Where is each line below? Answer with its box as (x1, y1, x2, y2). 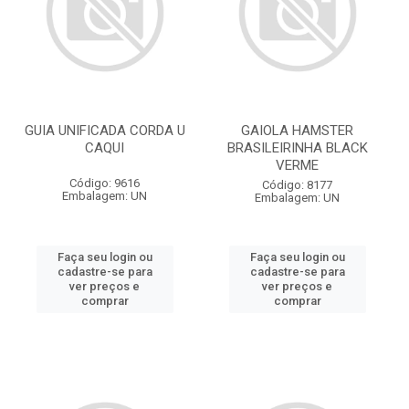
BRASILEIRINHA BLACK (226, 140, 368, 156)
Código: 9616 (69, 176, 140, 190)
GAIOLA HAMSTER (241, 122, 353, 139)
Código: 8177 (262, 178, 332, 192)
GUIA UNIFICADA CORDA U (24, 122, 185, 139)
